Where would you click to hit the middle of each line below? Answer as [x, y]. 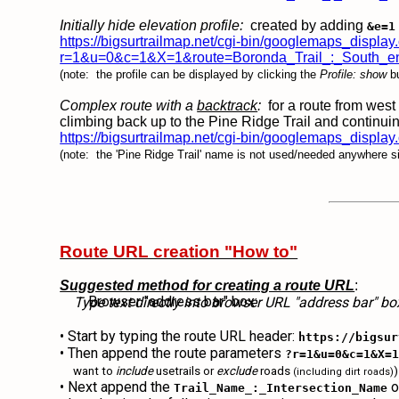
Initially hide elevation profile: [152, 25]
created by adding [305, 25]
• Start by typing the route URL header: [179, 336]
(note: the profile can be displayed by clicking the [190, 74]
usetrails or [185, 371]
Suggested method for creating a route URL [208, 285]
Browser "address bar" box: [161, 301]
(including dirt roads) [344, 372]
